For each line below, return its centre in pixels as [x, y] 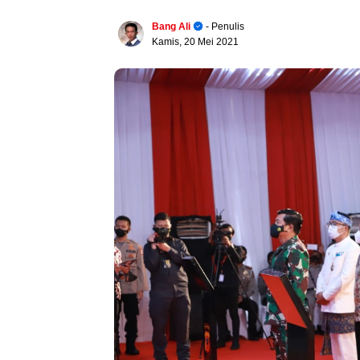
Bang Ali [171, 26]
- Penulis [224, 26]
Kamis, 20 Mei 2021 [195, 41]
